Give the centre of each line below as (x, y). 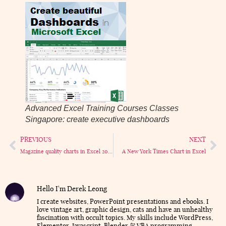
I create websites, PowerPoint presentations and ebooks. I (123, 202)
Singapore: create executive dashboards (97, 120)
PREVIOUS (36, 139)
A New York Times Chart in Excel (164, 152)
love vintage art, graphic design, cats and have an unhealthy (125, 210)
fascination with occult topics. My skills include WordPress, (125, 218)
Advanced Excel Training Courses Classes (102, 108)
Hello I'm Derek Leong (72, 189)
